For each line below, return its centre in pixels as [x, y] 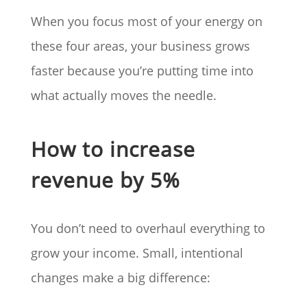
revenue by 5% [105, 180]
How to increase [113, 149]
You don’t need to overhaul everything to [148, 229]
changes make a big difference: [120, 278]
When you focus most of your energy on [146, 22]
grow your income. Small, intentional [137, 253]
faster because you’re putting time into [142, 71]
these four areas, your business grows [140, 46]
